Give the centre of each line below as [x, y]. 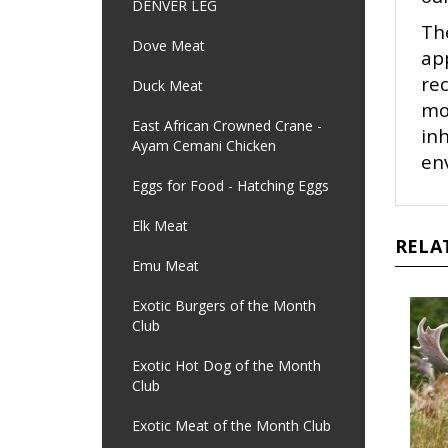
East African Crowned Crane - [227, 125]
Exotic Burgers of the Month [224, 305]
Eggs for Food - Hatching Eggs [230, 185]
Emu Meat [165, 265]
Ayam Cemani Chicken [204, 145]
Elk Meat [160, 225]
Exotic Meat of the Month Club [231, 425]
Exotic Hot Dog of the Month [226, 365]
